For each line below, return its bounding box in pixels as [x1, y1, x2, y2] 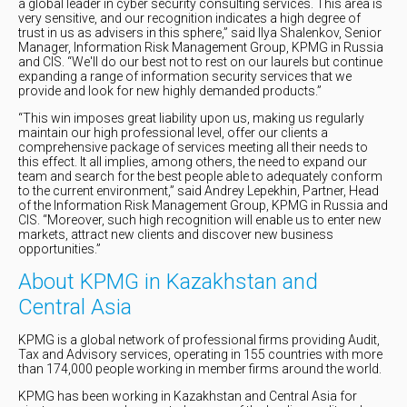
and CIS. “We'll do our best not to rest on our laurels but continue [18, 55, 382, 69]
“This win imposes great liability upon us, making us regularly [18, 111, 364, 125]
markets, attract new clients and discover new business [18, 227, 333, 242]
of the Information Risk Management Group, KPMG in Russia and [18, 198, 388, 213]
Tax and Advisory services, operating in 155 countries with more [18, 347, 382, 362]
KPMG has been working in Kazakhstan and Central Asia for [18, 389, 357, 403]
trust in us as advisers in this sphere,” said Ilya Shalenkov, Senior [18, 25, 382, 40]
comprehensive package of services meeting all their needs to [18, 140, 368, 154]
